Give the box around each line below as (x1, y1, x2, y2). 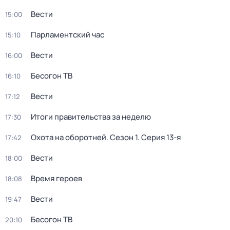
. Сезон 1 (106, 132, 138, 143)
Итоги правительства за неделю (31, 111, 151, 122)
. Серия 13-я (138, 132, 181, 143)
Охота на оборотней (31, 132, 106, 143)
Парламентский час (31, 29, 104, 40)
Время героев (31, 173, 82, 184)
